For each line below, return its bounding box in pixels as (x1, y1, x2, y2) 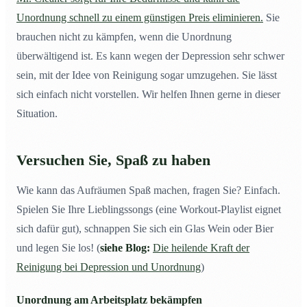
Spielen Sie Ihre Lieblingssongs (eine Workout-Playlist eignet (16, 204, 281, 216)
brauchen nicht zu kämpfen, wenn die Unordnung (16, 31, 232, 43)
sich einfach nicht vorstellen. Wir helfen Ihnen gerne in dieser (16, 88, 280, 101)
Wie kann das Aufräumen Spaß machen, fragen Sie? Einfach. (16, 184, 280, 197)
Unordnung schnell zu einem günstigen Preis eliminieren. (16, 12, 263, 24)
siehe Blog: (100, 242, 150, 254)
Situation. (16, 108, 58, 120)
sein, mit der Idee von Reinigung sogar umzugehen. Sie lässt (16, 69, 277, 82)
